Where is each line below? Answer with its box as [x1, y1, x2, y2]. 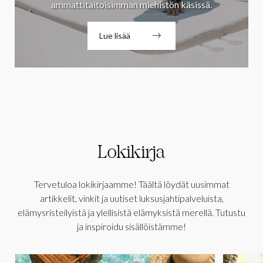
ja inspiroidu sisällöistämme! [77, 220, 186, 232]
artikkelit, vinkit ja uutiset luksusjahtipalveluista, [39, 192, 224, 204]
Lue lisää [99, 30, 130, 41]
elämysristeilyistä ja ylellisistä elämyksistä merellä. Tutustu [18, 206, 245, 218]
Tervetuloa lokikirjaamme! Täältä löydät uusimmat [33, 178, 230, 190]
